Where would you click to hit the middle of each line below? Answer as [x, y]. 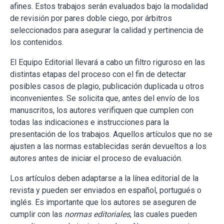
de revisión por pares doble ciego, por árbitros [91, 18]
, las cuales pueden [163, 214]
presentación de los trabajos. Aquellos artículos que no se [111, 134]
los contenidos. [37, 42]
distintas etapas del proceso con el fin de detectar [98, 74]
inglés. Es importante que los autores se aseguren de [103, 202]
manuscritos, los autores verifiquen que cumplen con [102, 110]
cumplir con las [37, 214]
